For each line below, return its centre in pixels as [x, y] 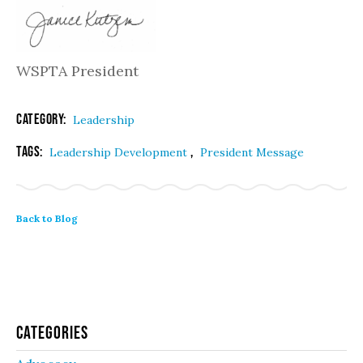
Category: [43, 119]
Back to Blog [47, 218]
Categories [52, 332]
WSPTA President [77, 70]
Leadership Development [120, 152]
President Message [252, 152]
